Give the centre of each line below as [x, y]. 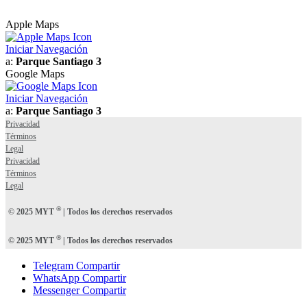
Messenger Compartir [79, 291]
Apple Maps [32, 25]
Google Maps [35, 74]
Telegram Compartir [76, 266]
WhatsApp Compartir [79, 278]
